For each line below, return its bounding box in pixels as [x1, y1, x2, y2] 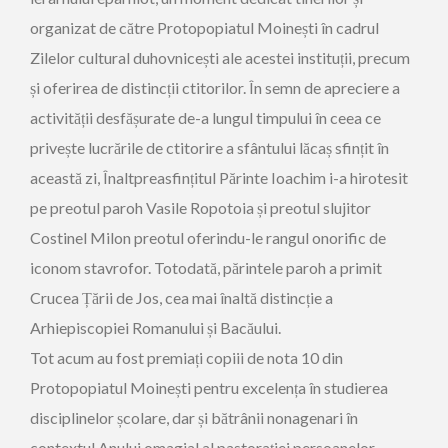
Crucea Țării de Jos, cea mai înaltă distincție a [30, 288, 333, 307]
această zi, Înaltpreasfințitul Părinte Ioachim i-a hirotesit [30, 168, 408, 187]
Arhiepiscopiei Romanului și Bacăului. [30, 318, 281, 337]
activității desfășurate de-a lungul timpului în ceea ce [30, 108, 381, 127]
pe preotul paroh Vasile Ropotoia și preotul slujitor [30, 198, 371, 217]
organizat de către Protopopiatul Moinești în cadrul [30, 18, 379, 37]
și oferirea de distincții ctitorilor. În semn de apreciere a [30, 78, 400, 97]
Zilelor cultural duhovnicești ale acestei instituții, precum [30, 48, 410, 67]
